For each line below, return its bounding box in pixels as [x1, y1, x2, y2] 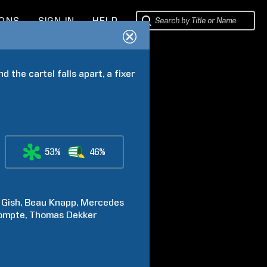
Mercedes [80, 197, 125, 208]
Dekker [66, 209, 97, 221]
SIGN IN [38, 15, 75, 26]
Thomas [29, 209, 64, 221]
